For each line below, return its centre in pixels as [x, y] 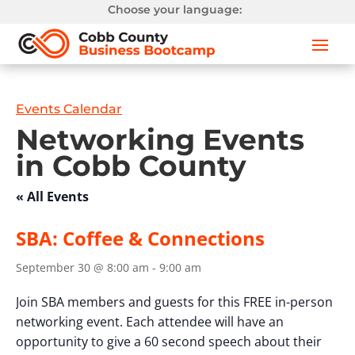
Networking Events [160, 140]
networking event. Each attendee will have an [150, 322]
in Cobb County [131, 166]
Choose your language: [175, 10]
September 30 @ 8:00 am [82, 268]
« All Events [52, 197]
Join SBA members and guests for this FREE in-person [174, 302]
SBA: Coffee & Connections [140, 239]
